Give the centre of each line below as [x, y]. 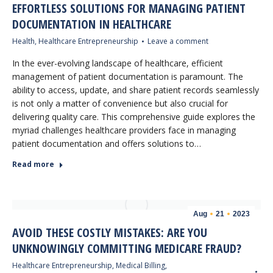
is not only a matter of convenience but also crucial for [120, 103]
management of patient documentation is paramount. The [128, 76]
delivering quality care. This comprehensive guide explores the [134, 117]
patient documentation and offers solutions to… [107, 144]
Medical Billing [140, 265]
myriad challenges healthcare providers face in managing [124, 130]
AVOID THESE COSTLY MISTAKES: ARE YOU [110, 232]
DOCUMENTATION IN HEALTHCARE [92, 24]
